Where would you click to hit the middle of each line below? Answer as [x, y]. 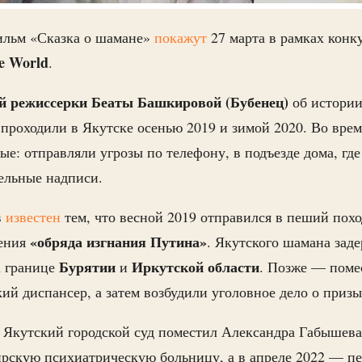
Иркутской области [196, 267]
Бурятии [87, 267]
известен [33, 217]
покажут [181, 37]
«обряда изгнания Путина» [118, 242]
